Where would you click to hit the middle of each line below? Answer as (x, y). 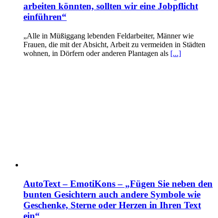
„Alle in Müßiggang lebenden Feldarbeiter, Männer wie (109, 36)
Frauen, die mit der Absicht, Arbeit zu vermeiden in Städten (114, 45)
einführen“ (45, 17)
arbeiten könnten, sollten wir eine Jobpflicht (111, 6)
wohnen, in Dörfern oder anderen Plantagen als (97, 54)
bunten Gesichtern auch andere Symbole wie (112, 194)
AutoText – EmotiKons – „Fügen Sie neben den (118, 183)
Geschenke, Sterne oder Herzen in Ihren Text (112, 205)
